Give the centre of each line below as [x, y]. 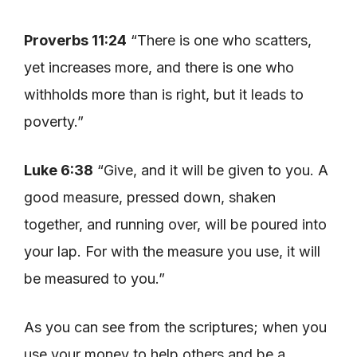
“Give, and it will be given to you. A [211, 170]
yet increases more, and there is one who [159, 67]
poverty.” [54, 121]
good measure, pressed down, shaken [150, 197]
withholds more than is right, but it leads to [164, 94]
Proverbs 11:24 [75, 40]
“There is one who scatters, [219, 40]
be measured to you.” [94, 278]
